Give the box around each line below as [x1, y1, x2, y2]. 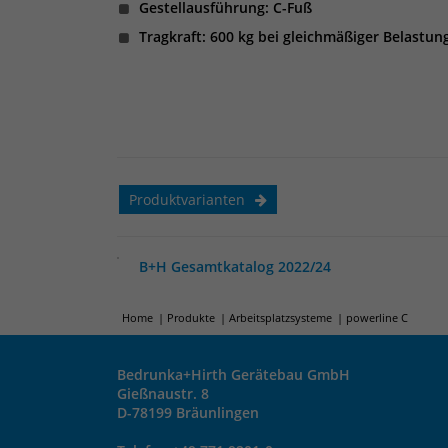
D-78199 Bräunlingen [117, 403, 259, 422]
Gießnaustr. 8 [117, 384, 209, 403]
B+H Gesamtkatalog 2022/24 [139, 257, 331, 276]
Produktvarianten [129, 190, 245, 209]
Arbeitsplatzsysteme [229, 310, 332, 325]
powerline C [346, 310, 408, 325]
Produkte [167, 310, 215, 325]
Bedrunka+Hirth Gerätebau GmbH [117, 365, 350, 384]
